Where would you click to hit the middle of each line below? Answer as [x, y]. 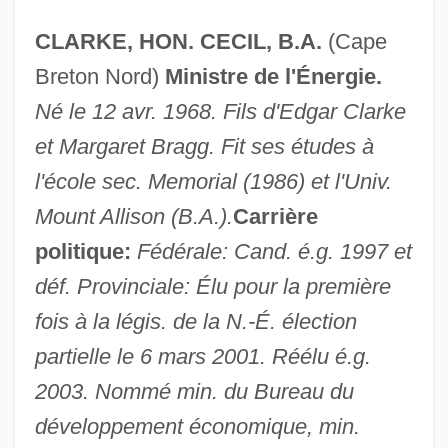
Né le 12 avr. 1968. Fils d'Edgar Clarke [220, 111]
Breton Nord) [99, 76]
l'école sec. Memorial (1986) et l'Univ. [213, 181]
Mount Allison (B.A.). [133, 216]
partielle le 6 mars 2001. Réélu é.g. [202, 356]
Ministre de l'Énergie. [273, 76]
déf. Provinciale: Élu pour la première [212, 286]
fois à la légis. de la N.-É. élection [195, 321]
